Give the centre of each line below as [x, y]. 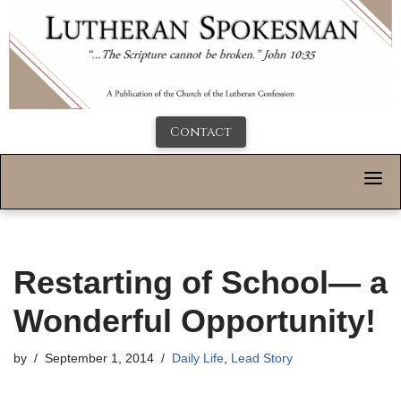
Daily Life [198, 359]
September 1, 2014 [99, 359]
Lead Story [262, 359]
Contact [200, 132]
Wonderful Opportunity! [195, 321]
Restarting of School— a [200, 283]
